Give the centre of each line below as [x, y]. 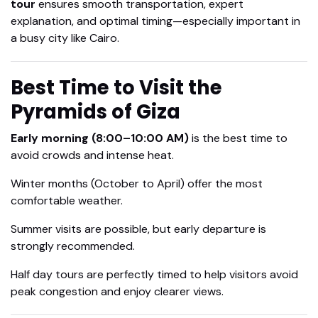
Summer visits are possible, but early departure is [138, 229]
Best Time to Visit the [116, 88]
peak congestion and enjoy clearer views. [117, 292]
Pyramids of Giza [95, 112]
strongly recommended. [73, 246]
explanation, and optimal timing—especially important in [155, 21]
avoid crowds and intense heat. [92, 155]
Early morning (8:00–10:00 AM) [100, 138]
